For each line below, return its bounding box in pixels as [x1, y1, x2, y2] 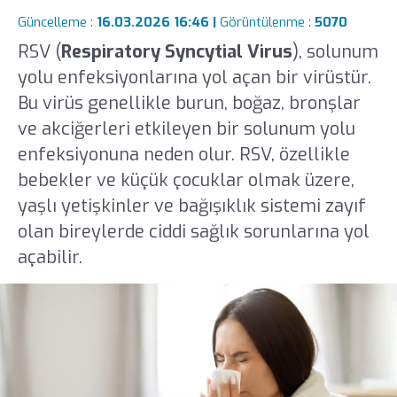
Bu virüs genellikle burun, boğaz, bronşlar [17, 90, 361, 115]
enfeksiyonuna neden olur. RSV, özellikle [17, 142, 350, 167]
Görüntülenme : [219, 13, 315, 32]
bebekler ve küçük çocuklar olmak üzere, [17, 167, 354, 192]
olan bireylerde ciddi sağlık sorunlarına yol [17, 219, 370, 244]
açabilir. [17, 245, 82, 269]
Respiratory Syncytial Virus [60, 39, 292, 64]
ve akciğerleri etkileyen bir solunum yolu [17, 116, 355, 141]
